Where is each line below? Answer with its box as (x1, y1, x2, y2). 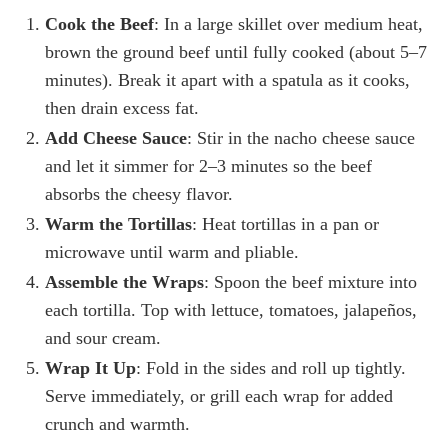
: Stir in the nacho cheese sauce (187, 127, 415, 148)
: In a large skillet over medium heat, (154, 13, 423, 34)
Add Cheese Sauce (45, 127, 187, 148)
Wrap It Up (45, 357, 136, 378)
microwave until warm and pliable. (45, 241, 299, 262)
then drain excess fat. (45, 97, 199, 118)
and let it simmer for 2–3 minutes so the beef (45, 155, 372, 176)
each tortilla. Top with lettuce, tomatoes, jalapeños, (45, 299, 417, 320)
